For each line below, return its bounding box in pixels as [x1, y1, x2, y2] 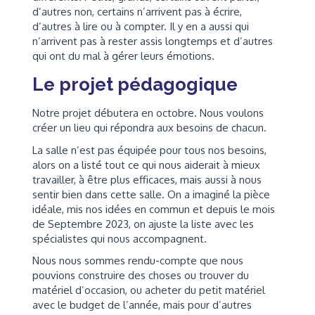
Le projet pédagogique [32, 74, 238, 95]
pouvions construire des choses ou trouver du [32, 269, 249, 282]
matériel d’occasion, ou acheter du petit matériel [32, 283, 265, 297]
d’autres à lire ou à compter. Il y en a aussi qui [32, 20, 249, 33]
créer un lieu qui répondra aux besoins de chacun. [32, 121, 266, 134]
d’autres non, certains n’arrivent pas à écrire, [32, 5, 242, 18]
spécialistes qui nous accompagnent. [32, 231, 207, 245]
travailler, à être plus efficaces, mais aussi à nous [32, 172, 262, 186]
